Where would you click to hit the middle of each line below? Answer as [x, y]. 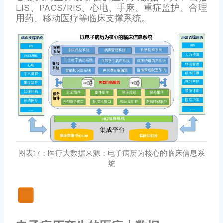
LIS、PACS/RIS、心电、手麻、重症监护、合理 [111, 7]
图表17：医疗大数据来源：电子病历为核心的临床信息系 [111, 153]
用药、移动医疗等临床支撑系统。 [83, 18]
